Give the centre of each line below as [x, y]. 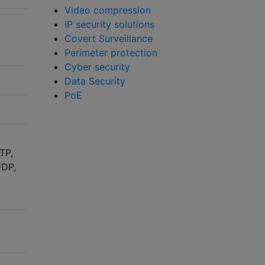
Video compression [108, 10]
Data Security [95, 81]
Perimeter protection [111, 53]
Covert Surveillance [109, 39]
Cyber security [97, 67]
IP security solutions [109, 25]
